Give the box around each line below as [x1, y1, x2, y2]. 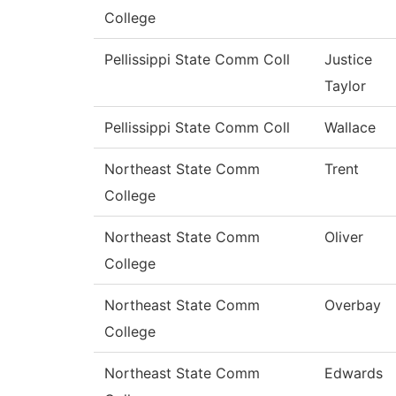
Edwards [324, 364, 383, 383]
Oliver [324, 228, 363, 247]
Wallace [324, 118, 376, 137]
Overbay [324, 296, 381, 315]
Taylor [324, 77, 366, 95]
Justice [324, 50, 372, 69]
